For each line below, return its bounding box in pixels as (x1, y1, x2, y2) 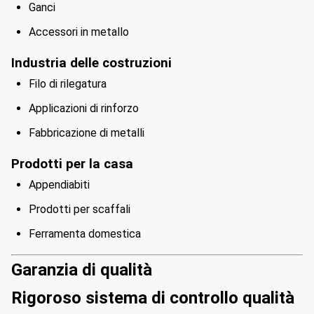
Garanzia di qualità (11, 260, 152, 280)
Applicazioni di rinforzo (29, 102, 139, 115)
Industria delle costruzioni (11, 55, 172, 71)
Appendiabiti (29, 178, 90, 191)
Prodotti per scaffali (29, 203, 130, 216)
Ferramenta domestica (29, 227, 141, 240)
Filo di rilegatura (29, 77, 107, 90)
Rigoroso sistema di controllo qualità (11, 288, 294, 308)
